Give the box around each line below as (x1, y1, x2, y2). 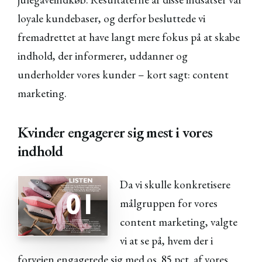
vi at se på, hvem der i (120, 233, 213, 248)
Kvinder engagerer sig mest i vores (18, 122, 213, 143)
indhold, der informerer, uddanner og (18, 48, 188, 63)
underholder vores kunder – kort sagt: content (18, 67, 229, 82)
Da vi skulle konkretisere (120, 177, 231, 192)
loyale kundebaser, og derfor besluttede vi (18, 11, 205, 26)
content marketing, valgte (120, 214, 238, 229)
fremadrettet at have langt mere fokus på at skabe (18, 29, 240, 44)
